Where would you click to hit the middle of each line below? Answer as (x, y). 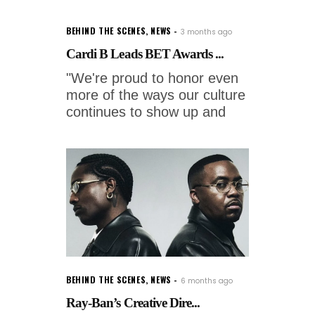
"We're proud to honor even (152, 78)
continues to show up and (146, 111)
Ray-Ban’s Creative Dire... (133, 302)
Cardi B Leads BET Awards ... (145, 53)
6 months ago (206, 281)
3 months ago (206, 32)
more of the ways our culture (156, 95)
